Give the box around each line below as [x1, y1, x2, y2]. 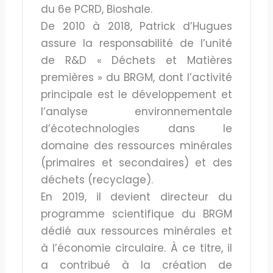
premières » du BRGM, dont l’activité [41, 69, 232, 85]
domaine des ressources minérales [41, 138, 232, 153]
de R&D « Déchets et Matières [41, 52, 232, 68]
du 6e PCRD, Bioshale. [41, 1, 153, 16]
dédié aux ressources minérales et [41, 223, 232, 238]
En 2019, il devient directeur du [41, 189, 232, 204]
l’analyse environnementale [41, 104, 232, 119]
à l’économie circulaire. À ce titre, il [41, 240, 232, 255]
